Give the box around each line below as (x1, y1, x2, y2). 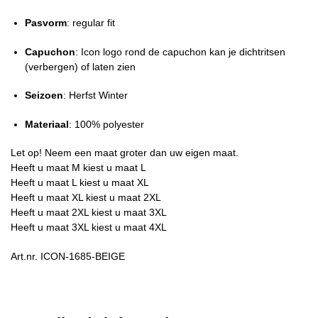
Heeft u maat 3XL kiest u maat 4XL (11, 221, 167, 234)
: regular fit (67, 17, 115, 29)
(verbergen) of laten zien (25, 60, 136, 72)
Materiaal (25, 118, 69, 130)
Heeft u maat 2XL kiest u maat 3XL (11, 207, 167, 219)
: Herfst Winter (63, 89, 128, 102)
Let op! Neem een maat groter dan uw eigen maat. (11, 147, 238, 159)
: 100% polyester (69, 118, 144, 130)
